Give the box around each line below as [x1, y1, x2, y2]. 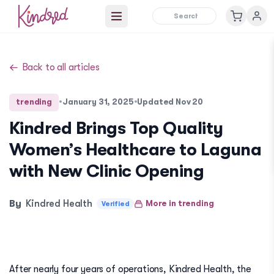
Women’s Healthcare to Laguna [9, 140, 262, 160]
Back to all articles [21, 61, 100, 73]
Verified [101, 199, 130, 208]
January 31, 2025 [62, 97, 134, 107]
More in [145, 199, 178, 208]
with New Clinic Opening [9, 161, 204, 181]
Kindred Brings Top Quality [9, 119, 223, 138]
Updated [137, 97, 176, 107]
